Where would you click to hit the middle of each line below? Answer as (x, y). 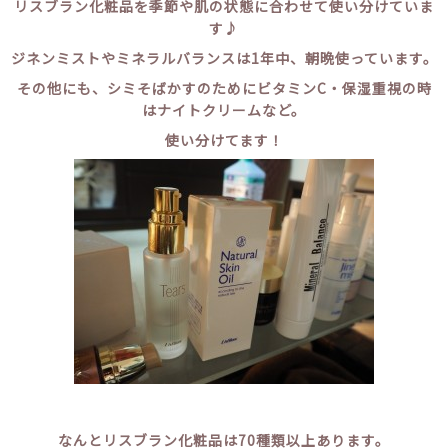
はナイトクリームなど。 (224, 109)
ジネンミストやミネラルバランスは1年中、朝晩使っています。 (224, 57)
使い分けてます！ (224, 139)
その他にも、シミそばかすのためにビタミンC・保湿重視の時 (224, 87)
